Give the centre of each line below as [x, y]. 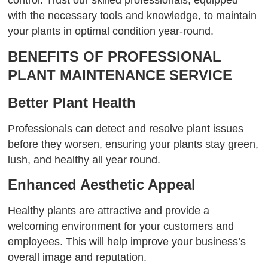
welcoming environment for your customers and [121, 226]
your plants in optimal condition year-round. [111, 31]
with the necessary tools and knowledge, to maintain [133, 15]
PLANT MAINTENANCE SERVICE [120, 75]
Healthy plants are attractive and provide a [109, 211]
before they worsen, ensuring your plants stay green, [133, 144]
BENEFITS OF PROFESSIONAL [115, 56]
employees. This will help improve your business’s [127, 242]
